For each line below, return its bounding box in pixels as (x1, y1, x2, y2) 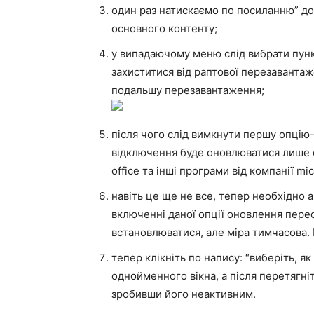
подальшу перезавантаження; (111, 83, 264, 97)
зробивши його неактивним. (111, 287, 256, 301)
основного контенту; (111, 22, 217, 35)
